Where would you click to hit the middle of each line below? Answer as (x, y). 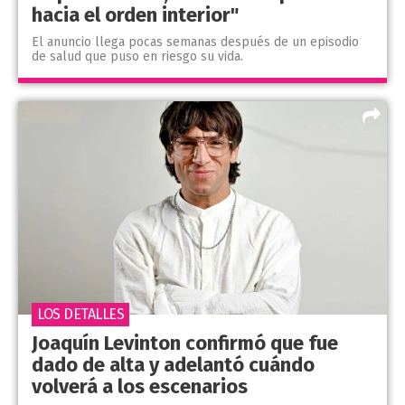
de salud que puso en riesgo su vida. (137, 56)
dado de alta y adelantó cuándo (173, 365)
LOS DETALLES (80, 315)
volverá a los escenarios (140, 387)
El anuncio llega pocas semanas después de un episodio (195, 42)
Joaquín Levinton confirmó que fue (185, 344)
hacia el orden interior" (135, 14)
